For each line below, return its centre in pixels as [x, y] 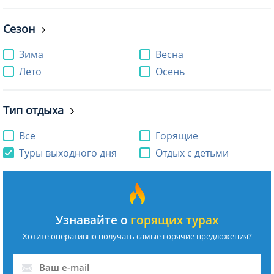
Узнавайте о [93, 220]
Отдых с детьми [192, 153]
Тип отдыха [33, 110]
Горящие [177, 136]
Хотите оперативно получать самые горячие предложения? [137, 236]
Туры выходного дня [68, 153]
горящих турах [175, 220]
